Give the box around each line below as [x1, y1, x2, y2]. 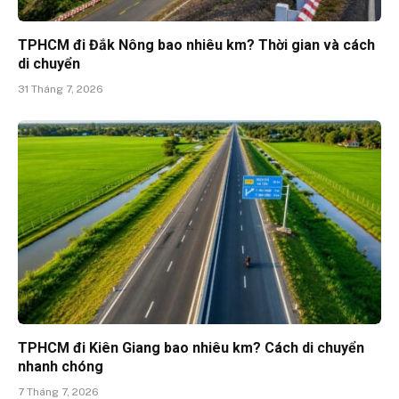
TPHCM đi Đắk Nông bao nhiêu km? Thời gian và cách [18, 36, 375, 53]
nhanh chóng [18, 358, 103, 376]
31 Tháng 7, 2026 [18, 82, 103, 95]
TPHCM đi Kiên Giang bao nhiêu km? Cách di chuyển [18, 339, 364, 357]
